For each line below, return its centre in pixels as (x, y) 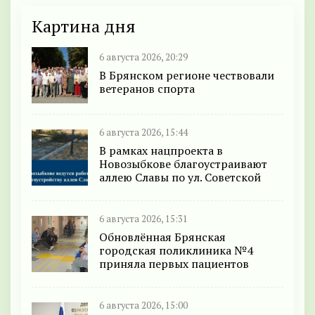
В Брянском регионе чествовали (187, 75)
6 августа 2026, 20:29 (143, 57)
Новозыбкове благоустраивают (183, 164)
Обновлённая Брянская (162, 237)
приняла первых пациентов (174, 264)
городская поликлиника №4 (176, 251)
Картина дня (84, 26)
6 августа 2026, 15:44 (143, 133)
